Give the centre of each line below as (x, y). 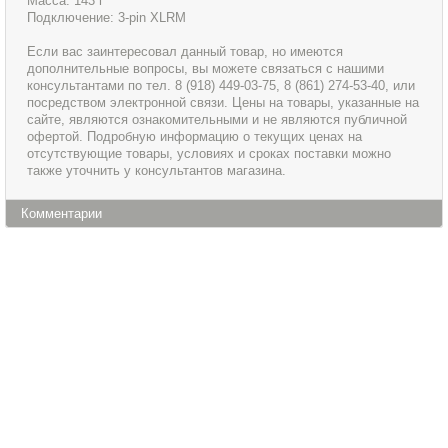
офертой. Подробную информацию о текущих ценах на (195, 137)
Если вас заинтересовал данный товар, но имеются (185, 52)
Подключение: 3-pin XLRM (107, 18)
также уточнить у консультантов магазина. (157, 171)
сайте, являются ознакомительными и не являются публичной (217, 120)
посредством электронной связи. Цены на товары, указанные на (223, 103)
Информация (68, 409)
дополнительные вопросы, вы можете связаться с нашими (206, 69)
